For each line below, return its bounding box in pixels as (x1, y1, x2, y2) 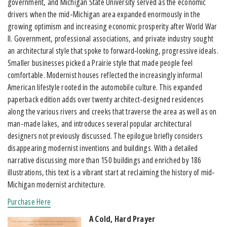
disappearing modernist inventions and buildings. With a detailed (8, 142, 198, 154)
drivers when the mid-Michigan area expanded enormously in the (8, 8, 201, 20)
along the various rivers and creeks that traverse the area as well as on (8, 105, 217, 117)
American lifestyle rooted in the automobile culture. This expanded (8, 81, 203, 93)
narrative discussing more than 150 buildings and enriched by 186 (8, 154, 202, 166)
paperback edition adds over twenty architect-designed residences (8, 93, 204, 105)
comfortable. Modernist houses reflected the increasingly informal (8, 69, 202, 81)
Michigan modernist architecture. (8, 178, 106, 190)
